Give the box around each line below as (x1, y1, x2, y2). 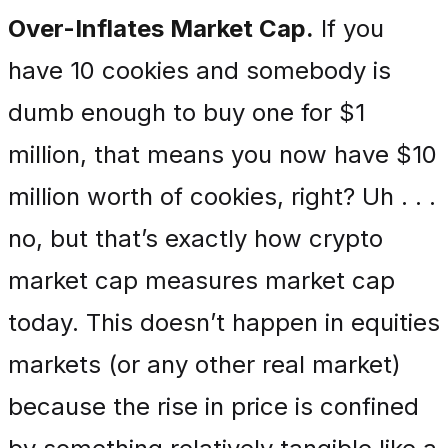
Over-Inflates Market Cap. (8, 14, 314, 43)
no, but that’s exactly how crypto (8, 224, 383, 253)
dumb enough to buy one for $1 (8, 98, 365, 127)
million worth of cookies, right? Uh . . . (8, 182, 436, 211)
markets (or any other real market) (8, 350, 401, 379)
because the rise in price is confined (8, 392, 419, 421)
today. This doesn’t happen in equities (8, 308, 440, 337)
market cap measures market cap (8, 266, 395, 295)
